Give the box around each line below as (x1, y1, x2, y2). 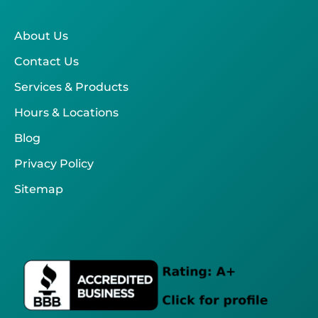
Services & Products (14, 80, 128, 94)
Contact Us (14, 55, 79, 69)
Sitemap (14, 182, 63, 197)
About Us (14, 29, 68, 43)
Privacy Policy (14, 157, 94, 171)
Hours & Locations (14, 106, 119, 120)
